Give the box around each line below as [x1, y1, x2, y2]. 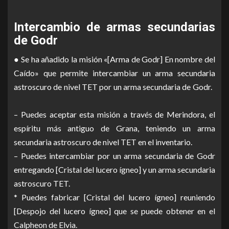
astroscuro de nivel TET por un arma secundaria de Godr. [14, 82, 215, 92]
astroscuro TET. [14, 178, 88, 189]
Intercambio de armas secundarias [14, 20, 215, 35]
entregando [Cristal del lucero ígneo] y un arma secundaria [14, 165, 215, 175]
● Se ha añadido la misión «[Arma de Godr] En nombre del [14, 54, 215, 64]
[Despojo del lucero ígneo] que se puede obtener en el [14, 206, 215, 216]
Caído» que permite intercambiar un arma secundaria [14, 68, 215, 78]
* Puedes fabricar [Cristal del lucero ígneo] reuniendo [14, 192, 215, 202]
